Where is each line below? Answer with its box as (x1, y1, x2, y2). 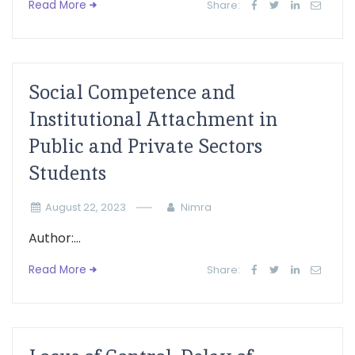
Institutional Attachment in (29, 107, 277, 132)
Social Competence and (29, 80, 235, 105)
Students (29, 161, 106, 185)
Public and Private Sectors (29, 134, 262, 158)
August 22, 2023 (44, 200, 126, 214)
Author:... (29, 229, 81, 247)
